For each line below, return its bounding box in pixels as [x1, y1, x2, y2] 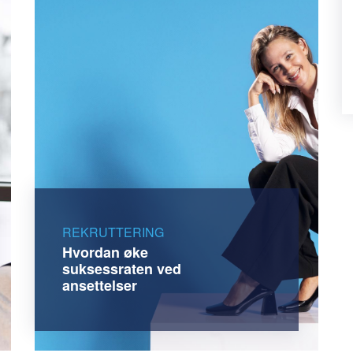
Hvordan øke [62, 241, 148, 262]
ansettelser [62, 274, 137, 295]
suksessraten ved [62, 258, 181, 279]
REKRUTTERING [62, 222, 164, 241]
